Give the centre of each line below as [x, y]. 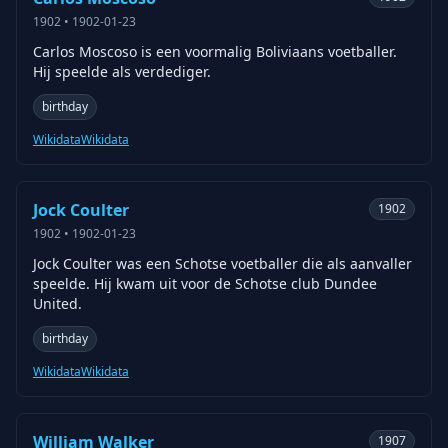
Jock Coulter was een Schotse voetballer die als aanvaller [222, 263]
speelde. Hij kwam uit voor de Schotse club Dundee [205, 283]
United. [57, 303]
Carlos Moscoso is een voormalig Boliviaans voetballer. [215, 51]
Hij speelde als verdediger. [122, 71]
